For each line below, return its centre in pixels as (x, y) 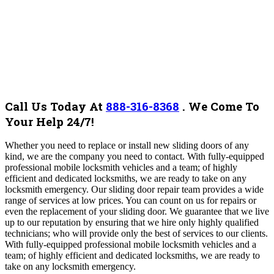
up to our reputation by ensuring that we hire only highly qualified (132, 223)
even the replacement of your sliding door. (87, 212)
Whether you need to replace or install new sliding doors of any (127, 146)
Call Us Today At (55, 106)
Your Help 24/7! (51, 121)
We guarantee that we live (219, 212)
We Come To (224, 106)
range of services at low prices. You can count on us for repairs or (131, 201)
